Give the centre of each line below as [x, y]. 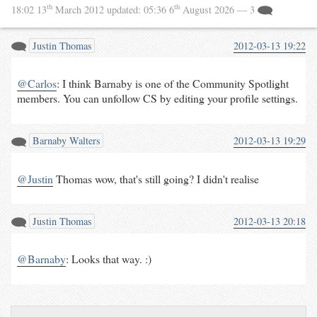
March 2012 [80, 9]
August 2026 [208, 9]
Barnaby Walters [65, 141]
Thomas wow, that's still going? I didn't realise [156, 178]
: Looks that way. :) [108, 259]
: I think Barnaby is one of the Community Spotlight [172, 83]
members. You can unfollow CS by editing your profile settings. [157, 98]
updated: [125, 9]
